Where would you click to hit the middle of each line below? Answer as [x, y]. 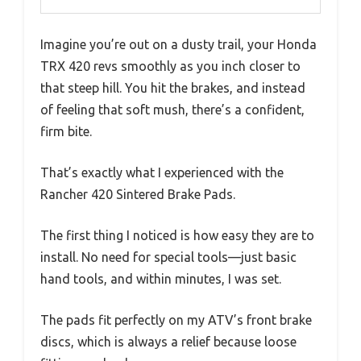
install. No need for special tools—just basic [168, 257]
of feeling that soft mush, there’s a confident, [172, 110]
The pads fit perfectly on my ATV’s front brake [176, 320]
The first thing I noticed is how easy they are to [177, 236]
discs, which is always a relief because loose [168, 342]
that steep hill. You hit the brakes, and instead [173, 88]
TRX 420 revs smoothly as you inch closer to [170, 66]
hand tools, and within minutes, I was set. [161, 279]
